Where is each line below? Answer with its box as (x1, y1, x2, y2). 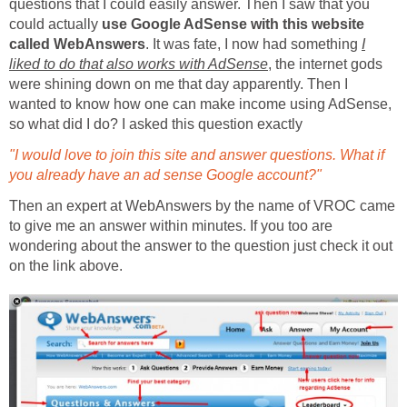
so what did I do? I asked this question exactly (9, 115, 303, 132)
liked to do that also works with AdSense (9, 55, 268, 72)
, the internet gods (268, 55, 382, 72)
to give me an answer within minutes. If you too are (9, 217, 333, 233)
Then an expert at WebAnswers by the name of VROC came (9, 197, 395, 213)
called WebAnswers (9, 35, 145, 52)
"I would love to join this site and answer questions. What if (9, 146, 384, 163)
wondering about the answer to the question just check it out (9, 237, 392, 253)
